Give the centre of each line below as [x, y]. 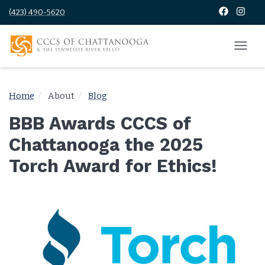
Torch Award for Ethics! [113, 166]
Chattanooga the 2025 [106, 144]
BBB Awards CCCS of [100, 123]
